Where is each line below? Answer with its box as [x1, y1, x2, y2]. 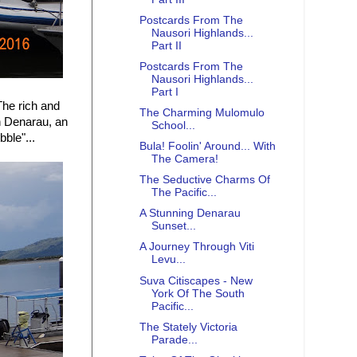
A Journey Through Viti [139, 241, 254, 253]
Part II [151, 39, 182, 52]
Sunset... [151, 220, 196, 233]
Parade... [151, 333, 198, 346]
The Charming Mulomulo [139, 106, 265, 119]
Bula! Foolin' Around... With [139, 140, 276, 153]
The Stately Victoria [139, 320, 237, 333]
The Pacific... [151, 186, 217, 199]
